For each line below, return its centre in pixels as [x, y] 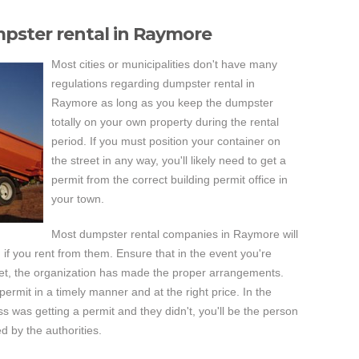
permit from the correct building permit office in [169, 179]
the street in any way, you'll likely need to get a [169, 160]
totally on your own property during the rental [165, 122]
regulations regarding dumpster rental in [153, 83]
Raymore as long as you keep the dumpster [162, 103]
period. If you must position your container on [166, 141]
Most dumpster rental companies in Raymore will [175, 234]
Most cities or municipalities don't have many [164, 64]
